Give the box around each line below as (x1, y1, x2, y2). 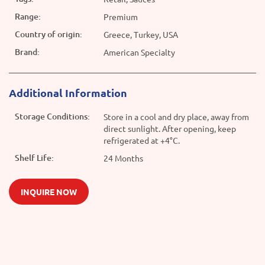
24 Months (104, 153, 143, 164)
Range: (15, 11, 41, 22)
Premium (104, 11, 138, 22)
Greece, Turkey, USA (104, 29, 178, 40)
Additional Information (9, 86, 127, 100)
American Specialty (104, 47, 175, 58)
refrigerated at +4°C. (104, 135, 180, 146)
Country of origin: (15, 28, 82, 40)
